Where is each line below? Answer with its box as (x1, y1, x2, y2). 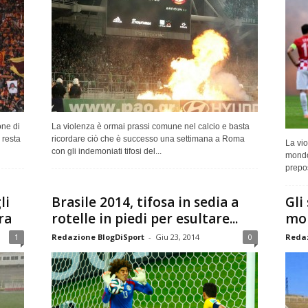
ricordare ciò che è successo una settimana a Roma (51, 133, 245, 144)
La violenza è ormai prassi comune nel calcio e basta (51, 121, 250, 131)
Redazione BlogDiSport (51, 231, 144, 242)
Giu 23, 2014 (155, 231, 199, 242)
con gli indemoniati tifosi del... (51, 146, 162, 156)
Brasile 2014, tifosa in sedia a (51, 192, 239, 211)
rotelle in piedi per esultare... (51, 209, 238, 228)
